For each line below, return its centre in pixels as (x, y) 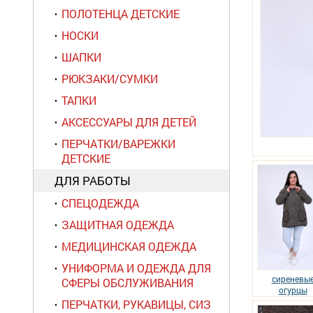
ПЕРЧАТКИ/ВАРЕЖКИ (118, 144)
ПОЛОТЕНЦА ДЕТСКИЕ (121, 14)
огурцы (293, 290)
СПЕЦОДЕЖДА (100, 203)
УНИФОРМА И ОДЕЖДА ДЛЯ (136, 268)
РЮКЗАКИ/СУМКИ (110, 79)
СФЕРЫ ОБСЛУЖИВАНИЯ (128, 283)
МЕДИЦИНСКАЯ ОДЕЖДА (129, 246)
